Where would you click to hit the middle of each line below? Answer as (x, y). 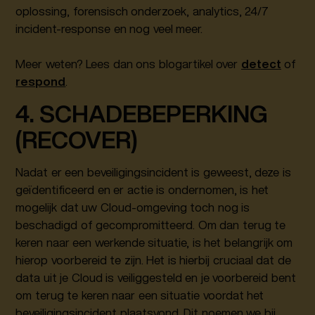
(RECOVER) (77, 140)
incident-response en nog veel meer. (109, 29)
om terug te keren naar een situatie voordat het (140, 295)
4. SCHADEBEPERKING (142, 114)
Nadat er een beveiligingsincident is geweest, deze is (153, 172)
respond (41, 82)
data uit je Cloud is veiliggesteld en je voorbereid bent (156, 277)
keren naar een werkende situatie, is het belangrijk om (154, 242)
